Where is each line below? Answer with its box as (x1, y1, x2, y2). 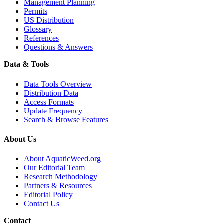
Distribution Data (24, 88, 78, 97)
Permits (24, 7, 47, 16)
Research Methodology (24, 172, 97, 181)
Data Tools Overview (24, 79, 92, 88)
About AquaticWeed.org (24, 154, 101, 163)
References (24, 34, 59, 43)
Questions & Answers (24, 43, 93, 52)
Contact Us (24, 199, 59, 208)
